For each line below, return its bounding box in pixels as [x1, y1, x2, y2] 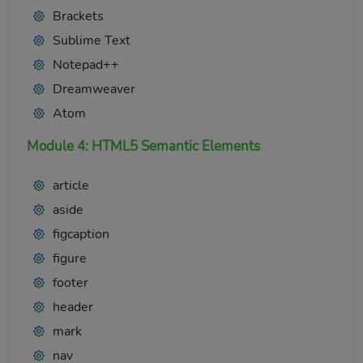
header [53, 298, 93, 316]
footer [53, 274, 88, 292]
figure [53, 250, 87, 267]
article [53, 177, 89, 194]
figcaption [53, 225, 109, 243]
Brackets [53, 7, 104, 25]
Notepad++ [53, 56, 119, 74]
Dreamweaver [53, 80, 135, 98]
